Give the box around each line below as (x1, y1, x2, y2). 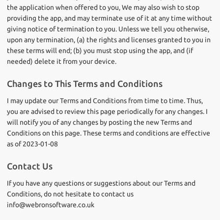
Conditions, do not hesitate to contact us (7, 190, 134, 198)
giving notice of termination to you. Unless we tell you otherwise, (7, 25, 209, 33)
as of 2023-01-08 (7, 140, 58, 148)
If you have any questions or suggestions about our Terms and (7, 179, 195, 187)
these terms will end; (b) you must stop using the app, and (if (7, 47, 193, 55)
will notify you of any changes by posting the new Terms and (7, 118, 192, 126)
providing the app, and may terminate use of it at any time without (7, 14, 212, 22)
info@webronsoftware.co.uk (7, 201, 94, 209)
